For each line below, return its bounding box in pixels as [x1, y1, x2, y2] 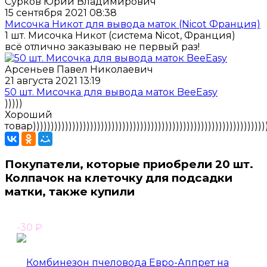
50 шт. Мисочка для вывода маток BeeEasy [5, 86, 218, 98]
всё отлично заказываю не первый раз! [5, 41, 200, 53]
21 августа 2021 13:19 [5, 75, 101, 87]
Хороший [5, 109, 52, 121]
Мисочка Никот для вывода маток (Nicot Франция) [5, 18, 260, 30]
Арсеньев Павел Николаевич [5, 64, 153, 76]
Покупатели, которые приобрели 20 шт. [5, 157, 253, 171]
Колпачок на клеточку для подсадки [5, 170, 232, 185]
